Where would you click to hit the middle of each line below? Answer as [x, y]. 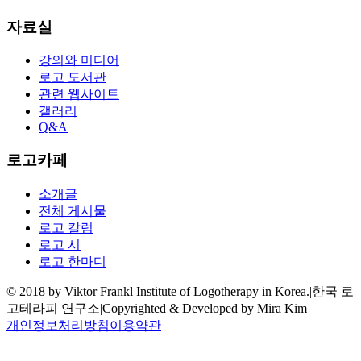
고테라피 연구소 [53, 308]
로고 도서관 [73, 77]
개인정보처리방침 [58, 325]
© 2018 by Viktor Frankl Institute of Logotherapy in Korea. [158, 291]
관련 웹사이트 [79, 94]
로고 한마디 [73, 261]
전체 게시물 [73, 210]
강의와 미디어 [79, 60]
